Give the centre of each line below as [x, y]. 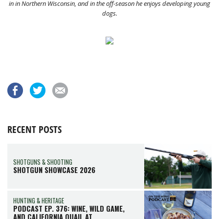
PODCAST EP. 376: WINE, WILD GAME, [69, 208]
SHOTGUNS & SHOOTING [43, 162]
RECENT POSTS [34, 129]
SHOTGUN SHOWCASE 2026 [54, 170]
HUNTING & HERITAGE [39, 200]
